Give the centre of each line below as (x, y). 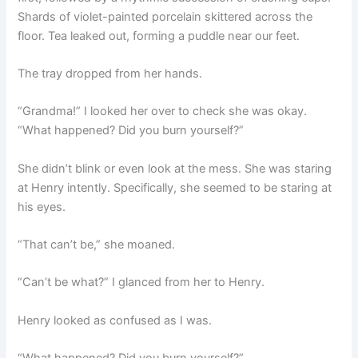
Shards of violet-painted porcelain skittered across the (165, 16)
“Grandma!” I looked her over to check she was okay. (163, 111)
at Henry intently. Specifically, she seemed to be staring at (175, 187)
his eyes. (42, 207)
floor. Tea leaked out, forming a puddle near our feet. (159, 36)
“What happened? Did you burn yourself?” (131, 131)
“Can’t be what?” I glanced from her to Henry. (141, 282)
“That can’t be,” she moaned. (97, 245)
